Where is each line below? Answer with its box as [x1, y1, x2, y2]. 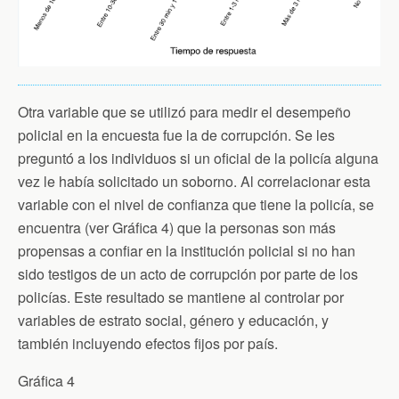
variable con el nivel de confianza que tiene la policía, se [18, 194, 374, 216]
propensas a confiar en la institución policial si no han [18, 240, 355, 262]
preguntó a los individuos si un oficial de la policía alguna [18, 148, 379, 169]
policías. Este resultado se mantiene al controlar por [18, 287, 344, 308]
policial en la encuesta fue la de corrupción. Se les [18, 125, 335, 146]
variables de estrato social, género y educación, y [18, 310, 329, 331]
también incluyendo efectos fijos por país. [18, 333, 278, 354]
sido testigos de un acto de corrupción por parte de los [18, 264, 358, 285]
